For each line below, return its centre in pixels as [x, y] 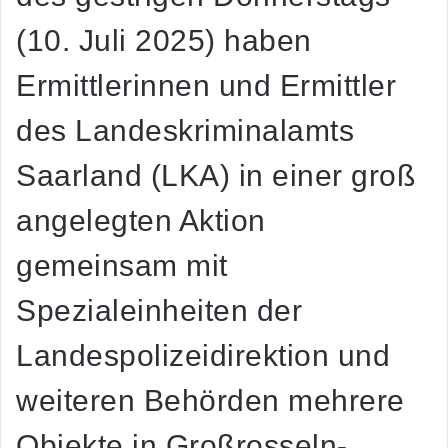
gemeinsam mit [122, 266]
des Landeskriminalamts [185, 131]
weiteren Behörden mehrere [210, 401]
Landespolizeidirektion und [203, 356]
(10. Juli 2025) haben [164, 41]
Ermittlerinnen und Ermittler [206, 86]
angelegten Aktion [141, 221]
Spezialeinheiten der [159, 311]
